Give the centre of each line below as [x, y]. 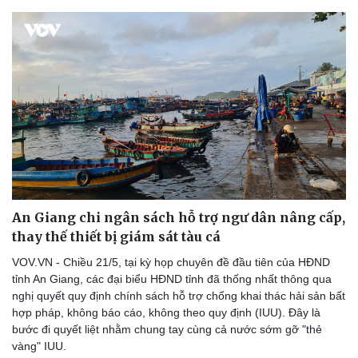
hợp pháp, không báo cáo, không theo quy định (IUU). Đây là [166, 313]
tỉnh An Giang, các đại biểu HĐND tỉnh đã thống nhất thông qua [172, 279]
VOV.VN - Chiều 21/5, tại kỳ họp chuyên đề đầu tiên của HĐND [171, 263]
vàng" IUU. [39, 346]
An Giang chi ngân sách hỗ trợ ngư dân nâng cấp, [179, 218]
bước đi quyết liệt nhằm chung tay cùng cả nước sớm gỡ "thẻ [167, 330]
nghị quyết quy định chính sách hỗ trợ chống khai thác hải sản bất [179, 296]
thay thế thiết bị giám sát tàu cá [116, 237]
